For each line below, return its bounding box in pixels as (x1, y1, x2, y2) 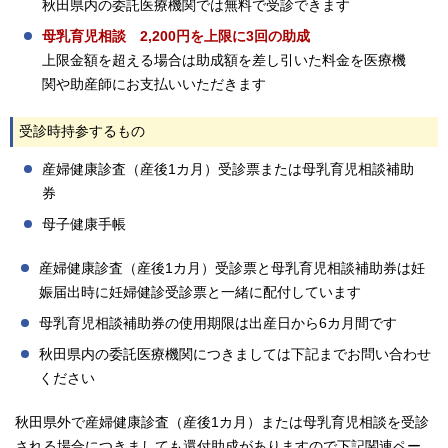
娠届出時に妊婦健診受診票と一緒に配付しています (39, 285, 361, 300)
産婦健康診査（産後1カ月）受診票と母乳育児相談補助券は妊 (39, 261, 425, 276)
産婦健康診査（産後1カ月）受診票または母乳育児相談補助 (42, 162, 414, 177)
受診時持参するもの (19, 124, 145, 139)
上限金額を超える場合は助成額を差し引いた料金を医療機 (42, 53, 406, 68)
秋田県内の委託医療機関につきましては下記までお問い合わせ (39, 347, 431, 362)
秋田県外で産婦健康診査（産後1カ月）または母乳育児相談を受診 (15, 415, 429, 430)
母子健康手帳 (42, 217, 126, 232)
